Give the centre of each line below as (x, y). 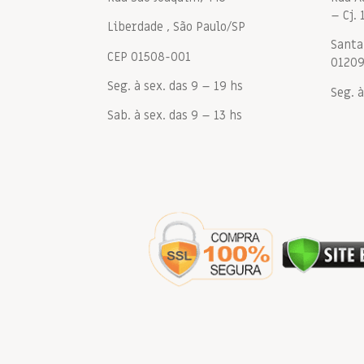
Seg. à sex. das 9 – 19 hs (175, 87)
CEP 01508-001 (149, 56)
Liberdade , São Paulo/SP (176, 27)
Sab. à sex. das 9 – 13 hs (175, 116)
